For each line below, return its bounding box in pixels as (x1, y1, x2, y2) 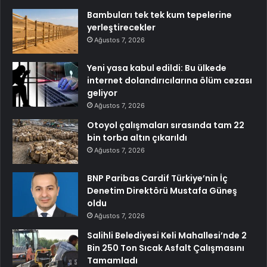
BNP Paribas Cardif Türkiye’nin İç (87, 172, 228, 185)
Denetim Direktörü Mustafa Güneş (87, 185, 237, 197)
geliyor (87, 87, 117, 100)
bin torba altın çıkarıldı (87, 132, 187, 144)
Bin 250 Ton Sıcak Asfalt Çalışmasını (87, 242, 244, 254)
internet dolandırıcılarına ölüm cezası (87, 74, 252, 87)
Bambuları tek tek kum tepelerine (87, 9, 232, 21)
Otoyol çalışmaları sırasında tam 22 (87, 119, 244, 132)
